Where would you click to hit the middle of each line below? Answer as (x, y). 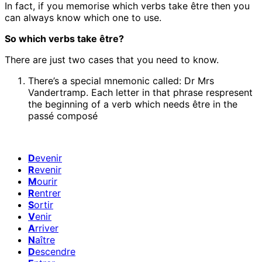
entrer (48, 193)
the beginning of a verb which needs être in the (133, 104)
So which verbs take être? (64, 38)
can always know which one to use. (83, 17)
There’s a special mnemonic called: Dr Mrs (121, 80)
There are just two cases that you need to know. (112, 59)
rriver (47, 228)
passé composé (63, 116)
